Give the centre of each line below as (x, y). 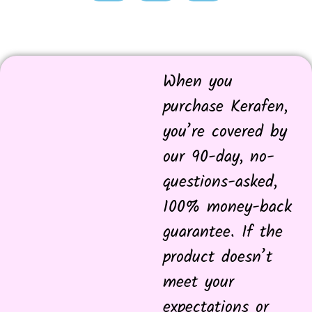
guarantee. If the (223, 233)
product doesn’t (218, 258)
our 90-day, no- (219, 157)
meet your (198, 283)
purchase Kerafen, (225, 107)
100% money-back (227, 208)
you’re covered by (225, 132)
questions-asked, (220, 182)
